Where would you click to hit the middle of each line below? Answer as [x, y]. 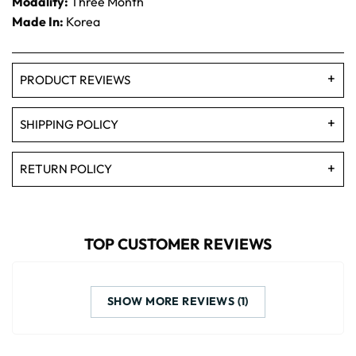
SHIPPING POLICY [69, 124]
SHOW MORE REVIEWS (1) [178, 302]
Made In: [38, 21]
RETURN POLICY [66, 169]
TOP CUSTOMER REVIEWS [178, 244]
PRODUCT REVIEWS [75, 79]
